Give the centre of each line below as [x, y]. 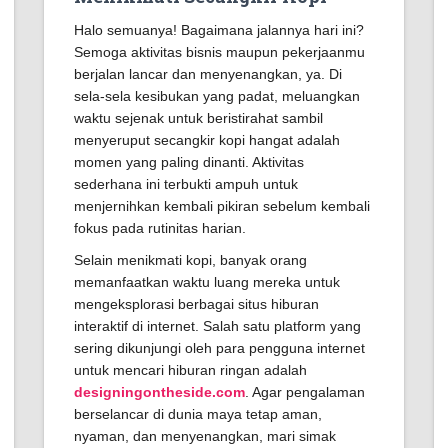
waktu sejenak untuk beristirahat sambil [198, 118]
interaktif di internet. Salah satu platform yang [217, 326]
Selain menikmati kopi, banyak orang [190, 260]
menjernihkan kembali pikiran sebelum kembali [222, 206]
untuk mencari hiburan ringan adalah [190, 370]
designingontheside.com [159, 392]
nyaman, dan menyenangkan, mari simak [205, 436]
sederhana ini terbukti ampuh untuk [186, 184]
